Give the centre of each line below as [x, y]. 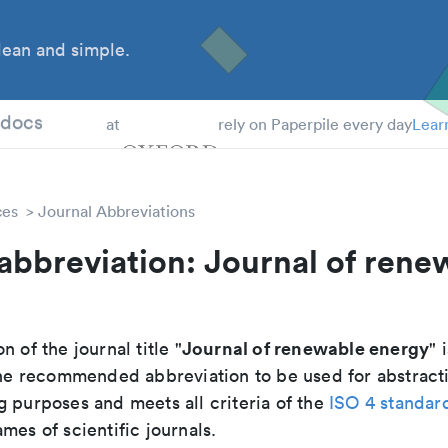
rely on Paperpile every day [314, 124]
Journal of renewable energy [305, 348]
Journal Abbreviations [116, 211]
